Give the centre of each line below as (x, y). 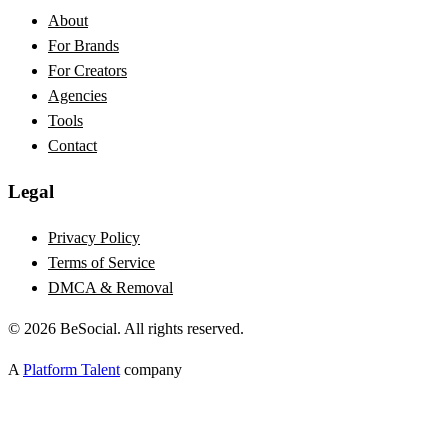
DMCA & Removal (110, 287)
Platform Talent (71, 369)
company (153, 369)
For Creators (87, 71)
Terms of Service (101, 262)
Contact (72, 146)
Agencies (77, 96)
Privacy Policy (94, 237)
